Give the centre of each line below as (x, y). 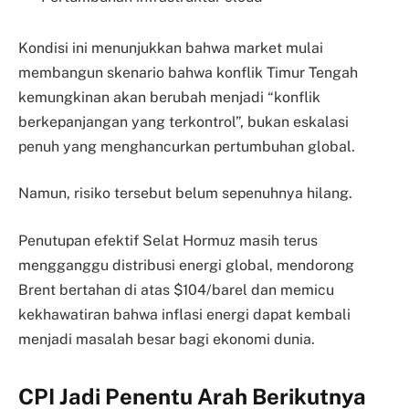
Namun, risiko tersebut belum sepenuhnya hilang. (185, 194)
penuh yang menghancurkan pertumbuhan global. (187, 146)
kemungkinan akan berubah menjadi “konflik (169, 97)
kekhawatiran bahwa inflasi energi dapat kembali (184, 314)
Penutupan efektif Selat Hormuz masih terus (168, 240)
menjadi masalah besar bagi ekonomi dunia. (167, 339)
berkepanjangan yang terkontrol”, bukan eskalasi (184, 121)
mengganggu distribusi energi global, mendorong (186, 265)
